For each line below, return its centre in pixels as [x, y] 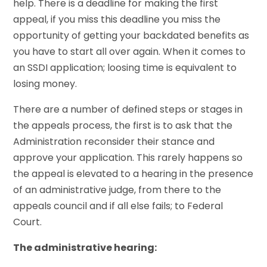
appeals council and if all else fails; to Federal [118, 206]
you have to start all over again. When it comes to [130, 51]
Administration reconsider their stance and [114, 141]
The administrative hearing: [85, 247]
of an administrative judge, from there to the [117, 190]
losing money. [45, 83]
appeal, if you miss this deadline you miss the [117, 19]
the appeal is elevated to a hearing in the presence [133, 173]
